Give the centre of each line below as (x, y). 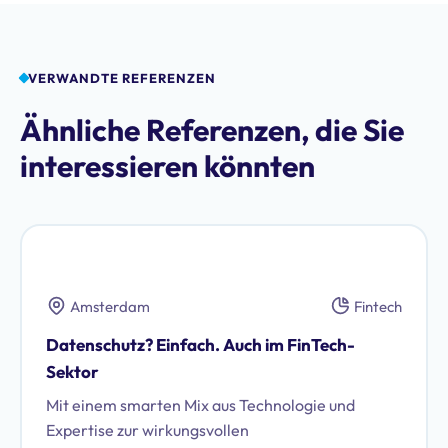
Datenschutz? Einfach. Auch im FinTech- (200, 344)
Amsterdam (110, 306)
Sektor (72, 371)
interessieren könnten (167, 166)
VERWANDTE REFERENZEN (122, 78)
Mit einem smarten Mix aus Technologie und (200, 405)
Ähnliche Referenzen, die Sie (212, 130)
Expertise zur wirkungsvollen (147, 430)
